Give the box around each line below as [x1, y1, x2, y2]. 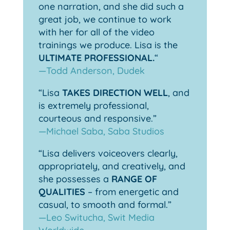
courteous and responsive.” [38, 112, 157, 125]
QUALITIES [38, 186, 85, 198]
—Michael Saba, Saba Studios [38, 125, 164, 138]
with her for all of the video [38, 26, 155, 39]
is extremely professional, [38, 100, 149, 112]
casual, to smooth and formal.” [38, 199, 171, 211]
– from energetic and [85, 186, 179, 198]
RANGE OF [111, 173, 157, 185]
